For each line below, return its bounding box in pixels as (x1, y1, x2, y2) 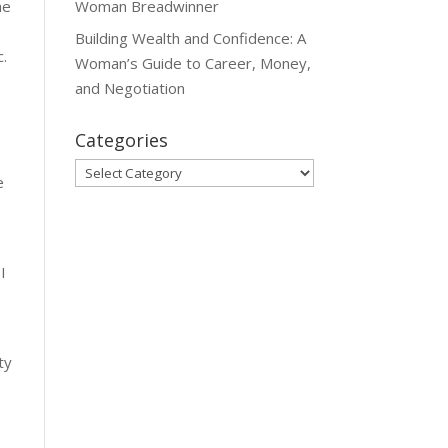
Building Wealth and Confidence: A (74, 28, 306, 49)
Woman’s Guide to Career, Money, (74, 53, 311, 74)
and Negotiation (74, 78, 185, 99)
